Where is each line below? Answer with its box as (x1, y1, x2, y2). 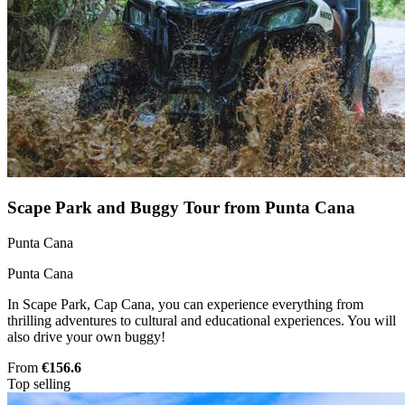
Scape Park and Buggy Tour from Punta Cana (7, 197, 355, 217)
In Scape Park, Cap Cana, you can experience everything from (7, 296, 363, 312)
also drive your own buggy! (7, 328, 165, 344)
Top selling (7, 375, 71, 391)
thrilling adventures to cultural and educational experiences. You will (7, 312, 396, 328)
